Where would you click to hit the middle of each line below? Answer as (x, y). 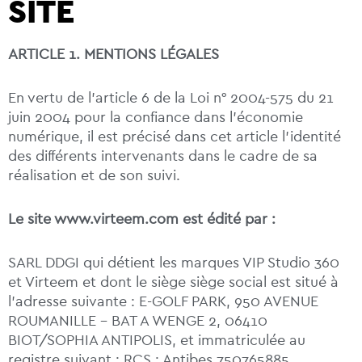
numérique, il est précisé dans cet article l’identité (175, 137)
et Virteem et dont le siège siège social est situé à (173, 282)
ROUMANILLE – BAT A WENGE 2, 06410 (138, 321)
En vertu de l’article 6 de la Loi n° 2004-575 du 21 (171, 98)
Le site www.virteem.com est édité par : (142, 219)
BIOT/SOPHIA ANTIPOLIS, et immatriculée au (157, 341)
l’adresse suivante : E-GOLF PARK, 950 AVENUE (163, 302)
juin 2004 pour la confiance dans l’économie (156, 118)
